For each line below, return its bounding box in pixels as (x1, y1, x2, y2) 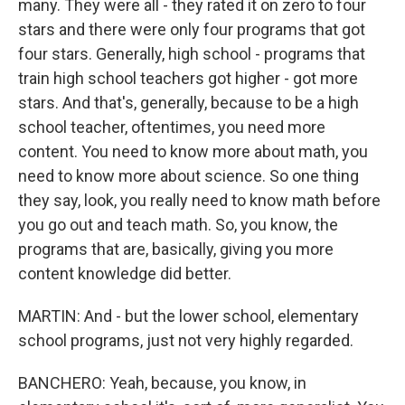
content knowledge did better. (18, 264, 231, 283)
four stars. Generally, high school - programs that (18, 44, 365, 63)
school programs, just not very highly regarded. (18, 331, 353, 350)
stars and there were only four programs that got (18, 20, 365, 39)
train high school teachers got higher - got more (18, 69, 358, 88)
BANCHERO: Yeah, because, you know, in (18, 373, 306, 392)
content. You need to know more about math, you (18, 142, 368, 161)
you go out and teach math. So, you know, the (18, 215, 338, 234)
